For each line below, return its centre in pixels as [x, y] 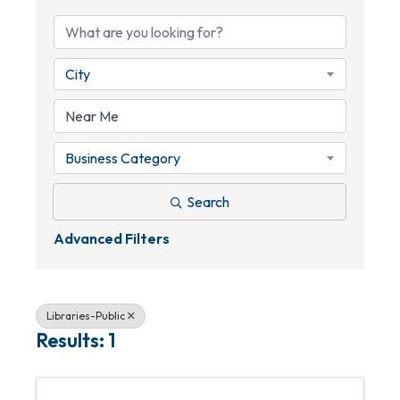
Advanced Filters [112, 238]
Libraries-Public [86, 316]
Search [208, 202]
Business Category [123, 158]
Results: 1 [75, 340]
